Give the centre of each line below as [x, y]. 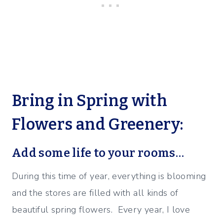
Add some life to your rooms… [98, 153]
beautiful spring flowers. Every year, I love [101, 210]
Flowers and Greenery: [98, 125]
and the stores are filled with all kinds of [95, 193]
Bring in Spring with [90, 101]
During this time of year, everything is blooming [109, 176]
